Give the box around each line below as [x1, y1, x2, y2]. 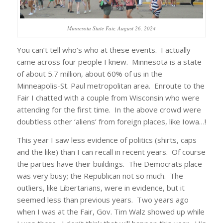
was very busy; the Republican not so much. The [16, 170, 183, 181]
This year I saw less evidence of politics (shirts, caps [16, 134, 197, 145]
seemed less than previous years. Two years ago [16, 194, 189, 205]
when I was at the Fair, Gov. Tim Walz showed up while [16, 206, 205, 217]
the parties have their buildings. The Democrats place [16, 158, 202, 169]
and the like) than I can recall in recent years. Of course [16, 146, 206, 157]
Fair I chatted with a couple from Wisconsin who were [16, 92, 200, 103]
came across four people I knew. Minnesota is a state [16, 56, 202, 67]
